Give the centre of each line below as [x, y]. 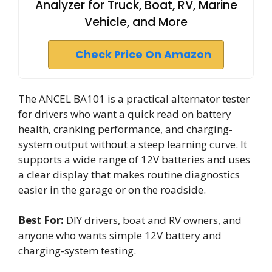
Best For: [41, 220]
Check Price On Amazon [143, 54]
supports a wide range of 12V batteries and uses [134, 159]
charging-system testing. [77, 250]
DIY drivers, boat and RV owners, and [153, 220]
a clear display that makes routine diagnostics [129, 174]
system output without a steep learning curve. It [133, 144]
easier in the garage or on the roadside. [112, 189]
